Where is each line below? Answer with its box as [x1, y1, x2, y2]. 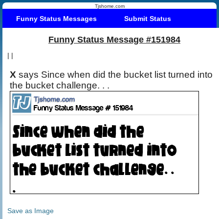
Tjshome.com [94, 3, 125, 9]
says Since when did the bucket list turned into [19, 69, 213, 80]
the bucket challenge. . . [10, 80, 112, 90]
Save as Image [7, 206, 54, 215]
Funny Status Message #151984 [48, 34, 180, 44]
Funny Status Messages [16, 14, 97, 22]
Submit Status [124, 14, 171, 22]
